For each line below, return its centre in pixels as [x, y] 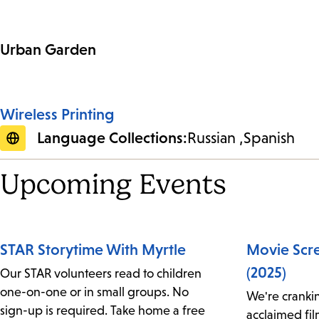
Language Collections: [112, 138]
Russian [211, 138]
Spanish [269, 138]
